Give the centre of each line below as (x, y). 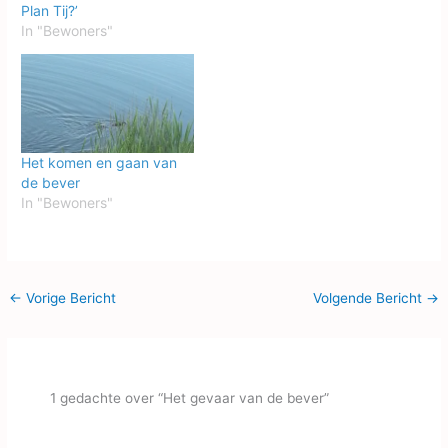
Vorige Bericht (69, 297)
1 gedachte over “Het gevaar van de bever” (190, 397)
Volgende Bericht (369, 297)
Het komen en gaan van (99, 163)
